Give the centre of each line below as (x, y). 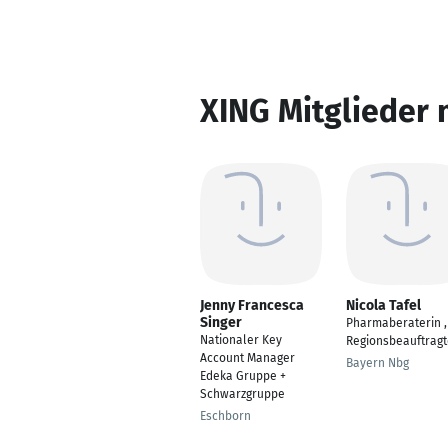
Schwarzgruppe (242, 394)
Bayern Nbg (377, 363)
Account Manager (247, 358)
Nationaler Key (241, 340)
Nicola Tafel (383, 305)
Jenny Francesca (252, 305)
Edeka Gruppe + (243, 376)
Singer (221, 322)
